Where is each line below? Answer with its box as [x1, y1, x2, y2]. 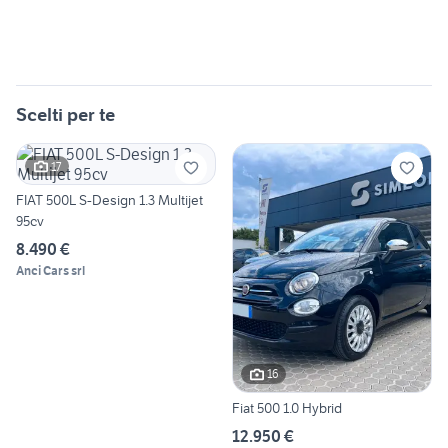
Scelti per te [16, 103, 115, 127]
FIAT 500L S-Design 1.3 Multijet [16, 191, 203, 210]
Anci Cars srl [16, 263, 85, 279]
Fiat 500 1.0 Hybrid [232, 398, 342, 417]
